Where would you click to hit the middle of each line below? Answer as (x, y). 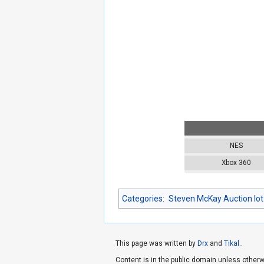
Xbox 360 (236, 162)
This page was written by (156, 243)
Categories (142, 198)
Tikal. (232, 243)
